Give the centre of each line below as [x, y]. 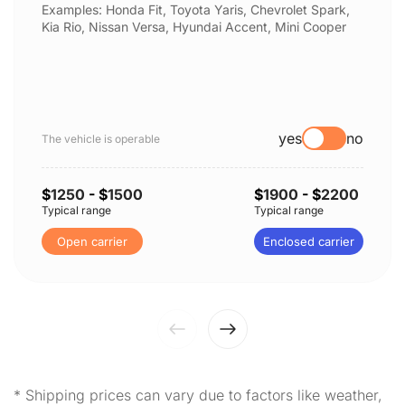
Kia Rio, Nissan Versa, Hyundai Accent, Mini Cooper [194, 27]
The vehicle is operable [101, 138]
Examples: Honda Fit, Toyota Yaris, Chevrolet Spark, [196, 9]
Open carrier [92, 241]
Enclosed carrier [309, 241]
